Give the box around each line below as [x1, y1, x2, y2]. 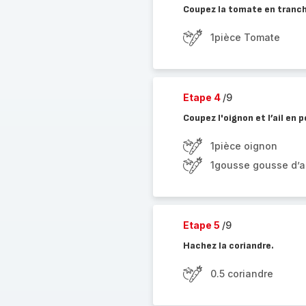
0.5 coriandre [210, 268, 273, 279]
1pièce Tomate [210, 31, 280, 43]
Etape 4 [182, 92, 223, 103]
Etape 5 [182, 219, 222, 231]
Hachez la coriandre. [182, 240, 274, 251]
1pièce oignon [210, 140, 277, 152]
